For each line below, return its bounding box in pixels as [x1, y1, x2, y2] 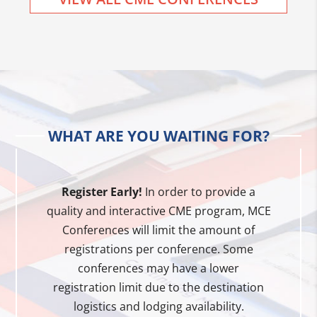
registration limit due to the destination [53, 279, 264, 295]
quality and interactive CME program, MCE [46, 202, 271, 219]
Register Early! [62, 183, 142, 200]
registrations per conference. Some [64, 241, 253, 257]
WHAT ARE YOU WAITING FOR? [47, 125, 270, 146]
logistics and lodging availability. [73, 298, 244, 314]
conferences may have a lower [78, 260, 239, 276]
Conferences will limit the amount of [62, 221, 255, 238]
